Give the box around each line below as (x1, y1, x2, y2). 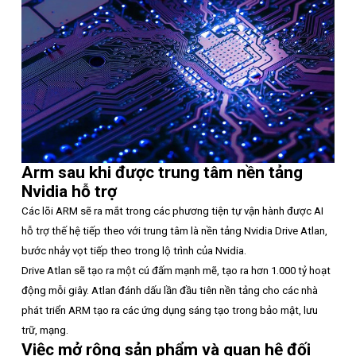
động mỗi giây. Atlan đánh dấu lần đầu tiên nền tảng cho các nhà (21, 284, 318, 297)
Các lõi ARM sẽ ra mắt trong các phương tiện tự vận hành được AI (21, 205, 323, 218)
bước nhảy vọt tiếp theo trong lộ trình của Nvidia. (21, 245, 246, 257)
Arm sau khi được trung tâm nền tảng (21, 163, 303, 183)
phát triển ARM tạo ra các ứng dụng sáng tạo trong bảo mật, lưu (21, 304, 318, 317)
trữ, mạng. (21, 324, 68, 337)
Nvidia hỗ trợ (21, 182, 117, 202)
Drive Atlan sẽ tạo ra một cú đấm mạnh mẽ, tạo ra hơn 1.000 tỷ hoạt (21, 265, 331, 277)
